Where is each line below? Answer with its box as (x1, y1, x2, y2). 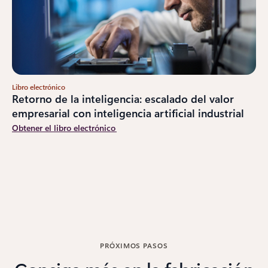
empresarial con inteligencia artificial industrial (12, 105, 244, 120)
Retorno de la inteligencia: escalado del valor (12, 91, 234, 106)
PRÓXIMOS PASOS (99, 240, 169, 250)
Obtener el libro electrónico (12, 121, 117, 133)
